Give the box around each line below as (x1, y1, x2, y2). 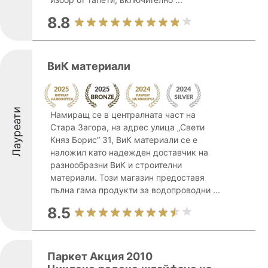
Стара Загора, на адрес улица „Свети (50, 122, 205, 132)
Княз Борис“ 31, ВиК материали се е (50, 135, 197, 145)
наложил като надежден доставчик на (50, 147, 208, 157)
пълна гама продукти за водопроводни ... (50, 185, 220, 195)
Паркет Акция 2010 (47, 250, 153, 263)
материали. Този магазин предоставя (50, 172, 205, 182)
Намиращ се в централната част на (50, 109, 196, 120)
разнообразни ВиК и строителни (50, 160, 182, 170)
